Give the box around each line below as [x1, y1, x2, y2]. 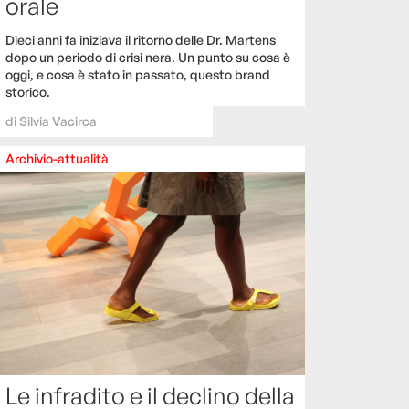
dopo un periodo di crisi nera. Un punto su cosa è [5, 49, 290, 66]
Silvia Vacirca [19, 113, 97, 130]
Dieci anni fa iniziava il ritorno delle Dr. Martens [5, 32, 276, 48]
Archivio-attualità [5, 151, 109, 167]
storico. [5, 84, 50, 100]
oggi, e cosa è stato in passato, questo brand [5, 67, 270, 83]
